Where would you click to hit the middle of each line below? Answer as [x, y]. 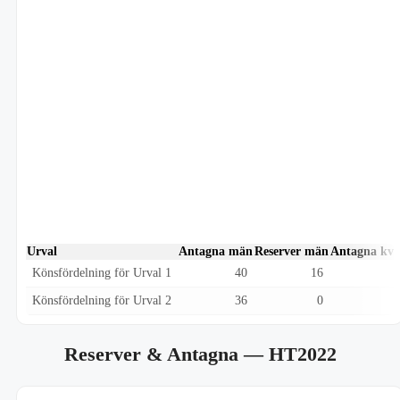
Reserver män [292, 251]
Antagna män [216, 251]
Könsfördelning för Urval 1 [102, 272]
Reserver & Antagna [154, 354]
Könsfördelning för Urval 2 [102, 300]
